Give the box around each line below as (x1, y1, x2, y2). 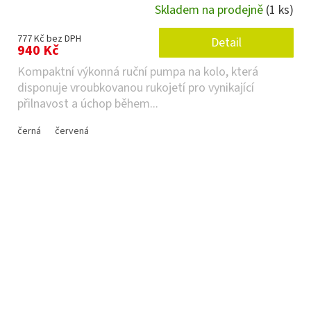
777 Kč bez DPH (17, 31, 81, 46)
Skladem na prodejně (155, 1, 266, 19)
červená (55, 124, 89, 138)
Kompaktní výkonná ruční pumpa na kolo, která (17, 62, 258, 81)
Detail (211, 33, 242, 51)
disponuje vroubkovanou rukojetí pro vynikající (17, 78, 254, 96)
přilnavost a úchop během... (17, 94, 158, 112)
